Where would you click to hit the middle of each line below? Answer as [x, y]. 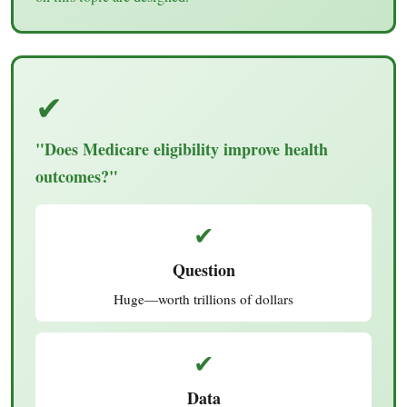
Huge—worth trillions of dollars [203, 298]
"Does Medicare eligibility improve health [182, 149]
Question [203, 269]
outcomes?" [77, 176]
